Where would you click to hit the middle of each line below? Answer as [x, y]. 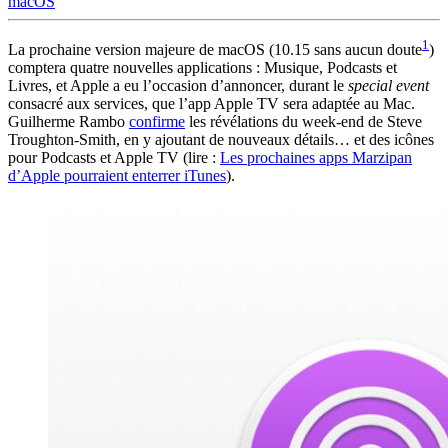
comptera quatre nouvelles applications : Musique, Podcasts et [202, 67]
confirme [157, 121]
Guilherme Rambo [68, 121]
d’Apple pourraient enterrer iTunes [117, 175]
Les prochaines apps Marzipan [316, 157]
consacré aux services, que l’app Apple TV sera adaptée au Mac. [211, 103]
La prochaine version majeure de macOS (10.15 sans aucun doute [215, 49]
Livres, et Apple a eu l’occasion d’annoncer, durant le [178, 85]
